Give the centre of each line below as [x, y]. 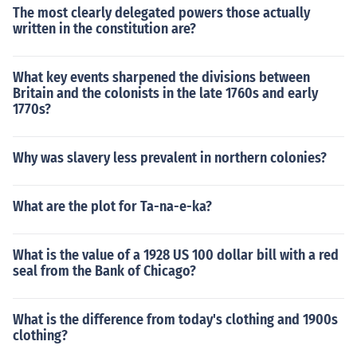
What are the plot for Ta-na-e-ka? [112, 206]
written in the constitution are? [104, 29]
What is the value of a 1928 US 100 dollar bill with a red [176, 255]
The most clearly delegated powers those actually [161, 13]
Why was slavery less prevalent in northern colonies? [170, 158]
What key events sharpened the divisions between [161, 77]
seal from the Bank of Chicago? [104, 271]
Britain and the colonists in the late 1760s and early [165, 93]
